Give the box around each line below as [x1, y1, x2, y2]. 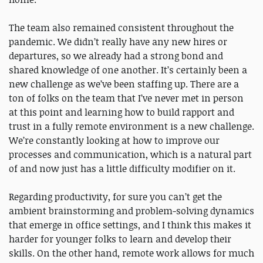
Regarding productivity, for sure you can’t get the [9, 190, 222, 203]
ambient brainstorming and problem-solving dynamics [9, 204, 254, 217]
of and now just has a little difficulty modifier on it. [9, 161, 235, 175]
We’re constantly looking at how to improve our [9, 133, 220, 147]
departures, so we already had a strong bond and [9, 49, 223, 62]
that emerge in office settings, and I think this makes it [9, 218, 251, 231]
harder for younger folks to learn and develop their [9, 232, 231, 245]
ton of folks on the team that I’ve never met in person [9, 91, 244, 104]
